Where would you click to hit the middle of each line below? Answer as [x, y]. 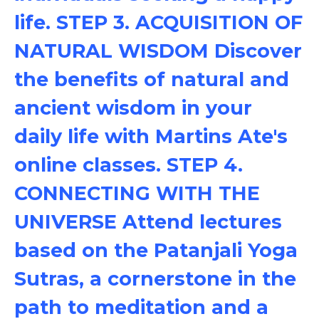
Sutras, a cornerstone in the [155, 279]
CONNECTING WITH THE [137, 193]
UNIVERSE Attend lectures [148, 222]
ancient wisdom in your [133, 108]
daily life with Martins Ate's [151, 136]
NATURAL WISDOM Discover [158, 51]
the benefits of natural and [152, 79]
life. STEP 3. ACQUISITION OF [158, 22]
